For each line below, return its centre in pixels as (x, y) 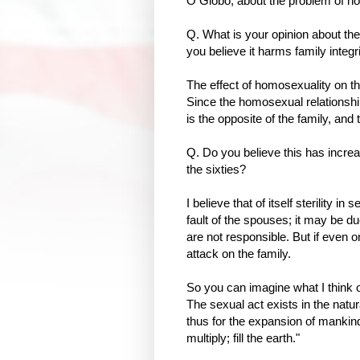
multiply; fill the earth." (243, 337)
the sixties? (216, 169)
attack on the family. (239, 253)
